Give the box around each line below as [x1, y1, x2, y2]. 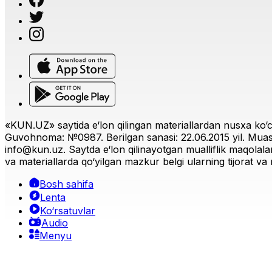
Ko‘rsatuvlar [40, 205, 95, 217]
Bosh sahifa [39, 178, 93, 190]
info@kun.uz [5, 143, 63, 155]
